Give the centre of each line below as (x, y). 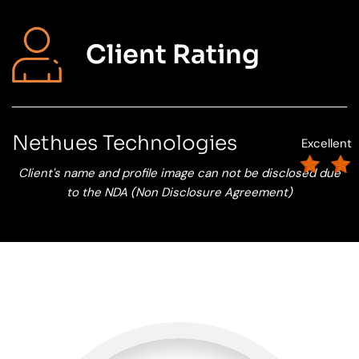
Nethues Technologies (125, 143)
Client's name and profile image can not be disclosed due (179, 173)
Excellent (327, 143)
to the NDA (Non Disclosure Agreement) (179, 192)
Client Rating (173, 54)
